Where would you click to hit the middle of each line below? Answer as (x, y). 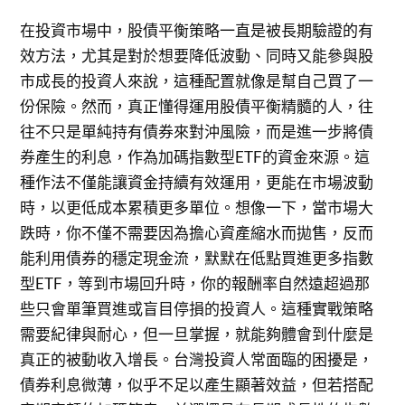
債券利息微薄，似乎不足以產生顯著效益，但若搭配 (197, 385)
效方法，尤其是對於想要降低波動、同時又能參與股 (197, 56)
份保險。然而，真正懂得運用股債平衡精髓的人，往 (197, 106)
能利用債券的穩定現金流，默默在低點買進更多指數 (197, 258)
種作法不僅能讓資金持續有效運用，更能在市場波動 (197, 182)
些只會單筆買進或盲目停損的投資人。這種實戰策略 (197, 309)
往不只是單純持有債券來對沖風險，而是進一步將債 (197, 132)
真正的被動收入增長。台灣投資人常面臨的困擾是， (197, 359)
